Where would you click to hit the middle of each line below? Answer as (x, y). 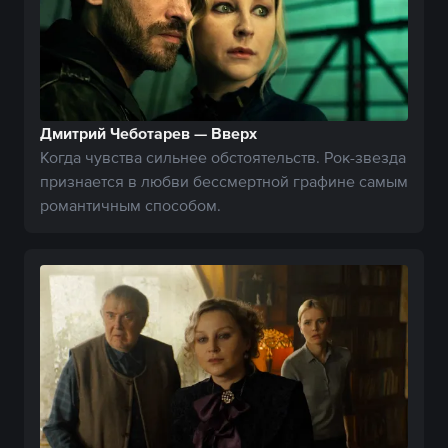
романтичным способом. (130, 204)
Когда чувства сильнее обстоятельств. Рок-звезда (223, 156)
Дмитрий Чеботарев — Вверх (148, 132)
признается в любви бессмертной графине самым (224, 180)
